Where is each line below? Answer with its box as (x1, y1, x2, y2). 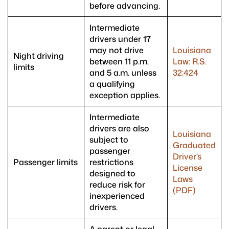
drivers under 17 (89, 33, 151, 45)
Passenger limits (13, 156, 78, 168)
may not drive (89, 44, 144, 56)
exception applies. (89, 89, 160, 101)
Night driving (13, 50, 64, 62)
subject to (89, 134, 128, 146)
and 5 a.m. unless (89, 67, 156, 79)
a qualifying (89, 78, 135, 90)
